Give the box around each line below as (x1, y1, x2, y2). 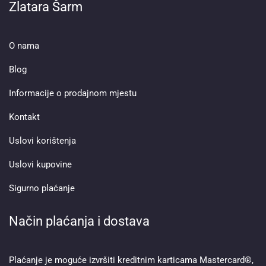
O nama (9, 40, 39, 52)
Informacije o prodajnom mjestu (9, 88, 137, 99)
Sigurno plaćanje (9, 183, 75, 194)
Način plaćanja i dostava (9, 214, 150, 229)
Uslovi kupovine (9, 159, 72, 170)
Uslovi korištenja (9, 135, 76, 147)
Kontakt (9, 112, 40, 123)
